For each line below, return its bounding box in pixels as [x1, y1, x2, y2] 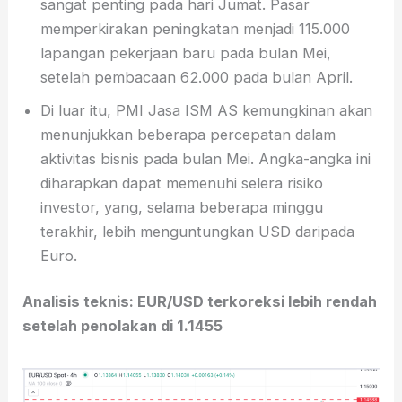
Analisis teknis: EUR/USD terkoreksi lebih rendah [22, 293, 378, 311]
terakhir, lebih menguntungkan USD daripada [40, 222, 355, 240]
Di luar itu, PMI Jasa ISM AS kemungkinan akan [40, 100, 373, 119]
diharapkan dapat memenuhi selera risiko [40, 173, 324, 192]
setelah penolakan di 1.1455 [22, 317, 223, 336]
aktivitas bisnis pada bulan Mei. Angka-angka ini [40, 149, 371, 168]
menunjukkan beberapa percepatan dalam [40, 125, 336, 144]
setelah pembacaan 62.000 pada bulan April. [40, 67, 354, 86]
